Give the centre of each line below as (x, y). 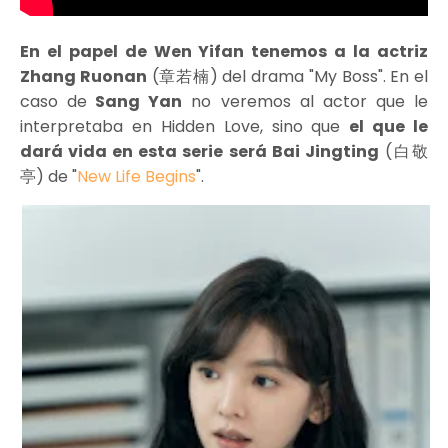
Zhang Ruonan (83, 77)
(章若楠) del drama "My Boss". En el (287, 77)
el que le (388, 127)
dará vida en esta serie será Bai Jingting (199, 152)
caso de (54, 102)
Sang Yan (135, 102)
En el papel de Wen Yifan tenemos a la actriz (224, 52)
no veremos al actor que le (305, 102)
